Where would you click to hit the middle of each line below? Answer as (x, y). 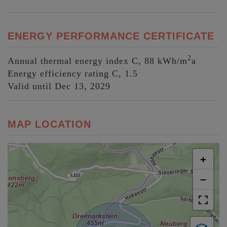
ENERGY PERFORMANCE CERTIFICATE (111, 36)
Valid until (30, 86)
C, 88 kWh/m (160, 61)
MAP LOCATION (49, 124)
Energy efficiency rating (58, 73)
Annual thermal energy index (68, 61)
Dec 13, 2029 (83, 86)
